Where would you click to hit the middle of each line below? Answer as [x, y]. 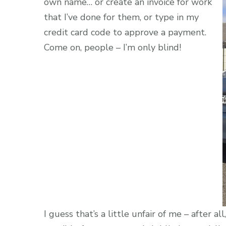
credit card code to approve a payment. [125, 32]
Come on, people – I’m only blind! [112, 47]
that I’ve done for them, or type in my [121, 17]
